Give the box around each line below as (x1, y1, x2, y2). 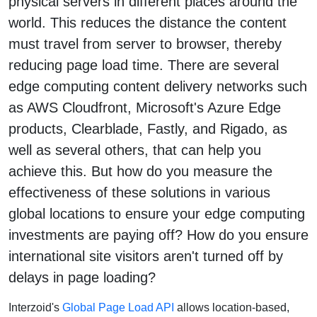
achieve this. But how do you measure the (8, 163, 272, 179)
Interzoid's (8, 301, 62, 313)
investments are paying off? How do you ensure (8, 226, 309, 243)
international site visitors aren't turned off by (8, 248, 283, 264)
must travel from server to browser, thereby (8, 35, 282, 52)
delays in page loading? (8, 269, 156, 285)
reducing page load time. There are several (8, 57, 279, 73)
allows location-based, (174, 301, 289, 313)
